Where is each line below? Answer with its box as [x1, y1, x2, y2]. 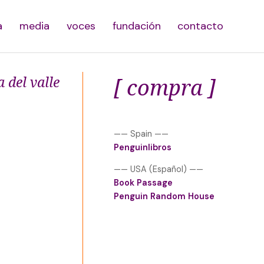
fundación [112, 18, 161, 33]
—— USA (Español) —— [113, 164, 203, 175]
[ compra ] [113, 72, 216, 102]
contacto [177, 18, 224, 33]
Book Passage [113, 177, 173, 189]
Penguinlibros [113, 141, 171, 153]
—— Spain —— [113, 128, 169, 139]
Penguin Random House [113, 191, 214, 202]
